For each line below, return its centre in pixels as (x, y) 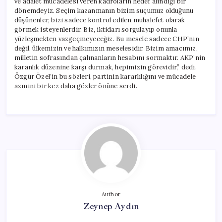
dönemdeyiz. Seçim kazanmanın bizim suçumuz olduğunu (104, 10)
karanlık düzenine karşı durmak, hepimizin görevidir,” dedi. (106, 67)
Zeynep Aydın (111, 206)
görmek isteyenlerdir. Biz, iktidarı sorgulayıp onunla (96, 29)
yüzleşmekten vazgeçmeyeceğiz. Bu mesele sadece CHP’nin (107, 39)
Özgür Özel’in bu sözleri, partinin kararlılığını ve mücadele (105, 76)
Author (111, 194)
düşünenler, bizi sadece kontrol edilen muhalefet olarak (100, 20)
